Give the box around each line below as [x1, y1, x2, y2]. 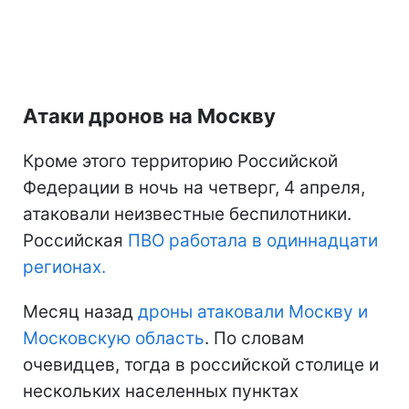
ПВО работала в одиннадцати [128, 229, 378, 251]
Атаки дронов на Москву [23, 103, 276, 128]
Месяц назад [23, 300, 138, 322]
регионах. [23, 256, 106, 278]
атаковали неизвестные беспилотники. [23, 203, 351, 225]
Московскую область [23, 327, 204, 349]
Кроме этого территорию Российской [23, 150, 338, 172]
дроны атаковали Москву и [138, 300, 368, 322]
